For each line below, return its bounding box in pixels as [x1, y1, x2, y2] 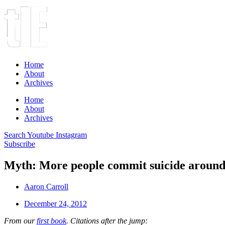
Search [4, 131, 26, 139]
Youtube [27, 131, 54, 139]
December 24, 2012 [24, 199, 87, 208]
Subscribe [4, 140, 35, 148]
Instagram [56, 131, 87, 139]
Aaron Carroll [24, 182, 68, 191]
